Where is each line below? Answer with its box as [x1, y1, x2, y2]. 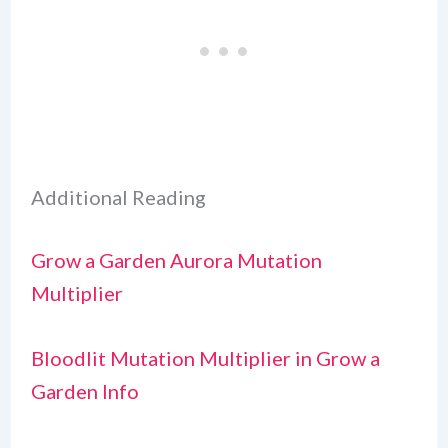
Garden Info [30, 379, 139, 404]
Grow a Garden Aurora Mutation [30, 248, 322, 273]
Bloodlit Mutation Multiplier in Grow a [30, 346, 380, 371]
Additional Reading [30, 185, 206, 210]
